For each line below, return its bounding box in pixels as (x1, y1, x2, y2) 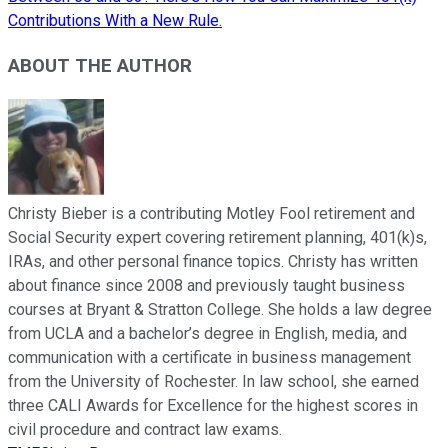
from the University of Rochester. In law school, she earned (8, 371, 419, 391)
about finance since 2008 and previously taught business (8, 275, 405, 295)
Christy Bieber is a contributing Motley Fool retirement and (8, 203, 415, 223)
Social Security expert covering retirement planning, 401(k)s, (8, 227, 427, 247)
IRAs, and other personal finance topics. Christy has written (8, 251, 418, 271)
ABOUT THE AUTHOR (8, 54, 192, 77)
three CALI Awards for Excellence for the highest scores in (8, 395, 418, 415)
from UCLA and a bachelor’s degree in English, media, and (8, 323, 407, 343)
